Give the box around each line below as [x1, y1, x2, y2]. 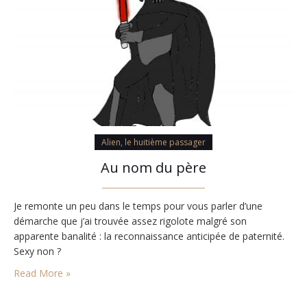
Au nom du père [101, 158, 206, 177]
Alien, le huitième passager [101, 136, 206, 149]
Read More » [14, 267, 71, 280]
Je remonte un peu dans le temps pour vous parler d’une [14, 199, 262, 213]
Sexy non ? [14, 245, 61, 258]
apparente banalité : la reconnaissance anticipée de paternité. [14, 230, 284, 243]
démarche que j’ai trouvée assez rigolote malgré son [14, 214, 247, 228]
